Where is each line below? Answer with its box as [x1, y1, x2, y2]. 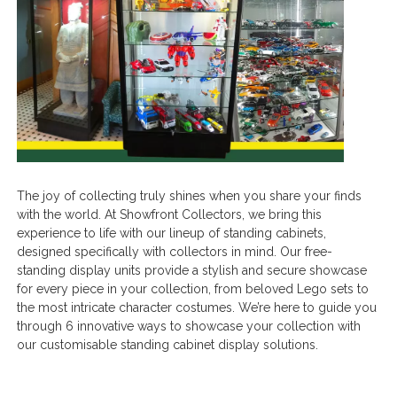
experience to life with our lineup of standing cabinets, [17, 225, 327, 240]
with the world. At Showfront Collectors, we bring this [17, 206, 323, 222]
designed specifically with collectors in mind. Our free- [17, 244, 333, 259]
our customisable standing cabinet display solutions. [17, 337, 319, 352]
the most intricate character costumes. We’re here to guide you [17, 300, 378, 315]
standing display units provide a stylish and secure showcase [17, 262, 368, 277]
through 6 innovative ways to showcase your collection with [17, 318, 362, 333]
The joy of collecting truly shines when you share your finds [17, 188, 362, 203]
